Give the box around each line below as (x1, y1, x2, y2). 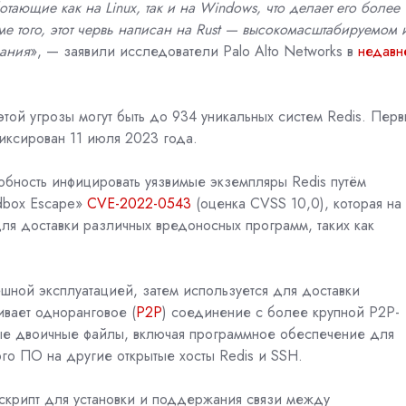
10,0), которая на (291, 192, 401, 214)
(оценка (196, 192, 246, 214)
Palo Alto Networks (223, 40, 343, 62)
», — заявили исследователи (30, 40, 218, 62)
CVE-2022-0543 (87, 192, 191, 214)
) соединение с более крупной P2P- (162, 301, 400, 323)
